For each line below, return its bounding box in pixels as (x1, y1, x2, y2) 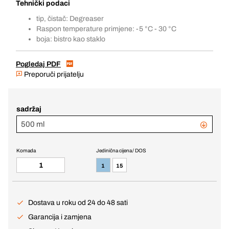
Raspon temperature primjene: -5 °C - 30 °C (36, 25, 176, 33)
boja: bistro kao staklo (36, 35, 105, 43)
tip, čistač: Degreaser (36, 15, 104, 22)
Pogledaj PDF (16, 60, 61, 68)
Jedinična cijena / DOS (96, 148, 147, 153)
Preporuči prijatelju (22, 71, 84, 78)
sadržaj (16, 105, 41, 113)
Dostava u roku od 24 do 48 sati (28, 199, 128, 207)
